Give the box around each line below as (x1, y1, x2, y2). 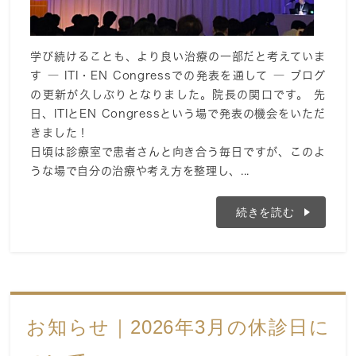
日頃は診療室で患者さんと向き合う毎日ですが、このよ (30, 146, 326, 158)
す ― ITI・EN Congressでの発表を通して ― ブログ (30, 70, 326, 82)
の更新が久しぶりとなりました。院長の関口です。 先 (30, 89, 326, 101)
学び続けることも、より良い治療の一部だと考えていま (30, 51, 326, 63)
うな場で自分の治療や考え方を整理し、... (30, 165, 250, 177)
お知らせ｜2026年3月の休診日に (26, 316, 330, 339)
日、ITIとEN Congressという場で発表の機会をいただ (30, 108, 326, 120)
